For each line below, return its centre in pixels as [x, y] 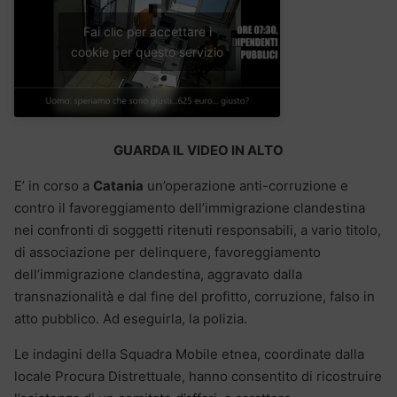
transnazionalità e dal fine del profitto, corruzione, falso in [195, 296]
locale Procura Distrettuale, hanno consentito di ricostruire [198, 376]
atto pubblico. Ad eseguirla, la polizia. [131, 318]
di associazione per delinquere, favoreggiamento [167, 252]
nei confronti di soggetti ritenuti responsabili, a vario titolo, [198, 230]
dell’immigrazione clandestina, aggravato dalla [158, 274]
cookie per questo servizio [147, 52]
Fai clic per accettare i [147, 32]
